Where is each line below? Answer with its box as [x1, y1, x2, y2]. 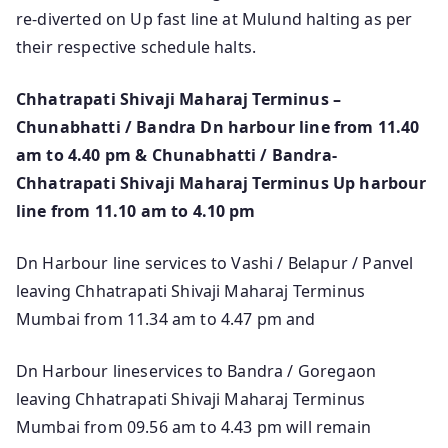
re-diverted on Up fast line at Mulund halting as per [16, 8, 413, 31]
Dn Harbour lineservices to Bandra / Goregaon [16, 360, 377, 383]
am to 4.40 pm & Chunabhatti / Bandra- [16, 144, 337, 167]
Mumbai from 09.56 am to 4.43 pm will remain [16, 416, 371, 439]
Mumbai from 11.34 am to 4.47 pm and [16, 308, 316, 331]
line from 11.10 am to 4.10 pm [16, 200, 256, 223]
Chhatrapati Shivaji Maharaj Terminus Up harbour [16, 172, 427, 195]
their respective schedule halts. [16, 36, 257, 59]
